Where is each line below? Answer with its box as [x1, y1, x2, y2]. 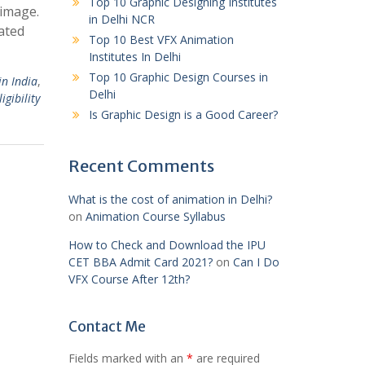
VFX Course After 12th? [68, 271, 190, 287]
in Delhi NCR [88, 11, 155, 27]
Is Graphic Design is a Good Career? [88, 107, 278, 122]
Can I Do [232, 254, 279, 270]
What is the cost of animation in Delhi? [68, 191, 272, 207]
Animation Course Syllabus [85, 209, 226, 224]
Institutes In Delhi [88, 49, 181, 64]
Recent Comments [68, 156, 214, 176]
